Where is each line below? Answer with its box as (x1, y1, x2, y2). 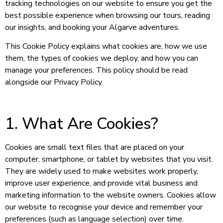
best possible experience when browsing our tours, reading (5, 10, 210, 21)
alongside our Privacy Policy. (5, 77, 103, 88)
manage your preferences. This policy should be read (5, 65, 188, 76)
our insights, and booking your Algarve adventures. (5, 22, 180, 33)
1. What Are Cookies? (5, 113, 158, 135)
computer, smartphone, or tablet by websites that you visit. (5, 154, 213, 165)
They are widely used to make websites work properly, (5, 166, 198, 177)
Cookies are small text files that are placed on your (5, 142, 184, 153)
